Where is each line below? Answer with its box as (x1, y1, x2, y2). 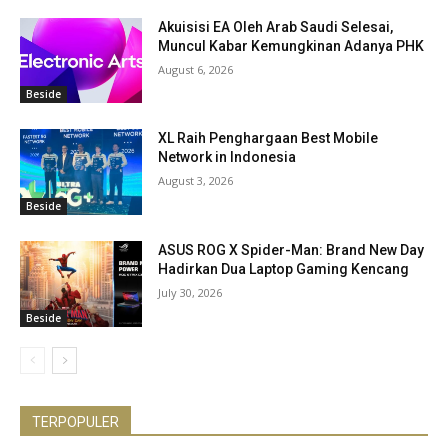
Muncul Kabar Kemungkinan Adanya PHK (158, 37, 425, 54)
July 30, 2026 (158, 284, 223, 300)
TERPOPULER (32, 413, 119, 430)
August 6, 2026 (158, 61, 234, 77)
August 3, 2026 (158, 173, 234, 189)
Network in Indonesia (158, 149, 297, 166)
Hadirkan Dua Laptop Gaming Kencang (158, 260, 410, 277)
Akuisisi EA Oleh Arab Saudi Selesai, (158, 18, 394, 35)
